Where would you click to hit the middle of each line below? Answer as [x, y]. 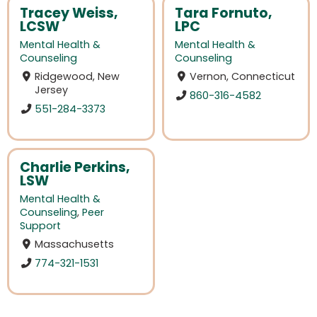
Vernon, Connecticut [243, 77]
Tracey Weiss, [69, 13]
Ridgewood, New [77, 77]
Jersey [52, 90]
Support [40, 226]
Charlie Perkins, [75, 167]
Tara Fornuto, [224, 13]
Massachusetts [75, 244]
